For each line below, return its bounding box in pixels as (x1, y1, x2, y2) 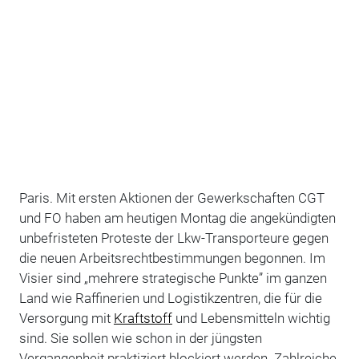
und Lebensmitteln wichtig (171, 309, 330, 326)
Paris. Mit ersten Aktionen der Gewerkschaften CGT (18, 189, 325, 206)
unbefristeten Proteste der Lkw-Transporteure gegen (18, 229, 329, 246)
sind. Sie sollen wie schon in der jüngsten (18, 329, 262, 346)
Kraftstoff (113, 309, 172, 326)
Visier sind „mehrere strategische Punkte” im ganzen (18, 269, 327, 286)
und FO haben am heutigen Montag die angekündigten (18, 209, 336, 226)
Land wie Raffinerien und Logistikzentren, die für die (18, 289, 322, 306)
